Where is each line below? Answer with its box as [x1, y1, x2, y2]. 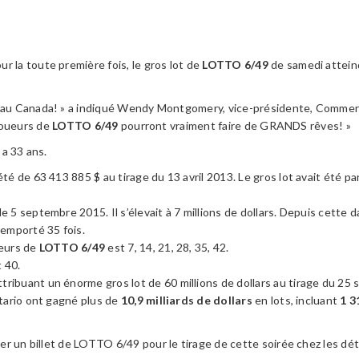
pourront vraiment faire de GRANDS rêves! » [118, 119, 351, 132]
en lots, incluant [252, 293, 341, 307]
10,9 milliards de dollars [120, 293, 252, 307]
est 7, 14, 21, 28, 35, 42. [105, 240, 229, 254]
